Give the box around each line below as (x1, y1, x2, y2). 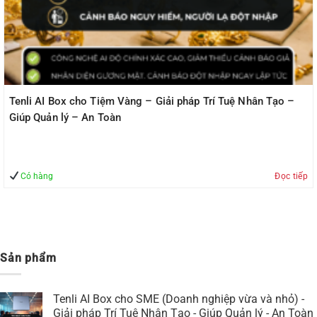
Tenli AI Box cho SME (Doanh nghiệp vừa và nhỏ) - (53, 292, 304, 306)
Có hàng (18, 171, 54, 181)
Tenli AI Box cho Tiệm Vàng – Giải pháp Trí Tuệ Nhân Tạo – (8, 94, 295, 108)
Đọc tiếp (275, 171, 309, 181)
